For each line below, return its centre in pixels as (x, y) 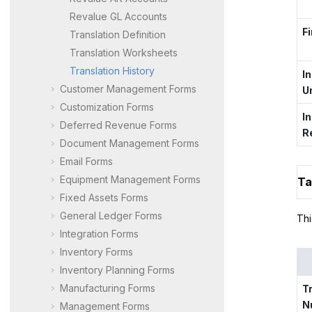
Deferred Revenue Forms (118, 125)
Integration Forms (99, 233)
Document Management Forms (130, 143)
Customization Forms (107, 107)
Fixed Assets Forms (104, 197)
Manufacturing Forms (108, 288)
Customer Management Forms (128, 88)
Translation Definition (118, 34)
